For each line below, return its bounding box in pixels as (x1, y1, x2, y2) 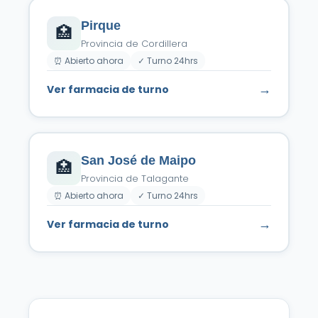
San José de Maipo (81, 153, 196, 168)
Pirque (81, 18, 121, 33)
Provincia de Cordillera (81, 37, 187, 50)
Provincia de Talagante (81, 172, 189, 185)
